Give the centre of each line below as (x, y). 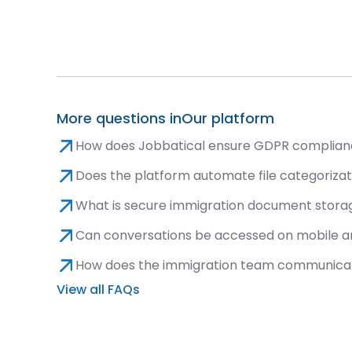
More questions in (119, 119)
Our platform (228, 119)
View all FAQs (99, 290)
